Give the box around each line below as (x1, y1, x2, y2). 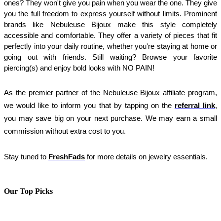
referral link (174, 102, 216, 110)
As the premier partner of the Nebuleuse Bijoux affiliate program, (4, 89, 217, 97)
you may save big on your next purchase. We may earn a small (4, 114, 217, 123)
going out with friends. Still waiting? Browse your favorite (4, 53, 217, 62)
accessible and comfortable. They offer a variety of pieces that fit (4, 32, 217, 40)
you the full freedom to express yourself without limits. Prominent (4, 10, 217, 18)
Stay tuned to (4, 153, 48, 161)
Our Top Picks (4, 186, 53, 195)
